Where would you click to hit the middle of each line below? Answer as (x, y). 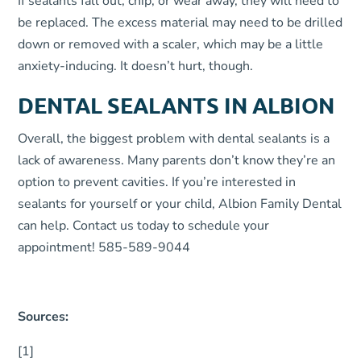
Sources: (44, 317)
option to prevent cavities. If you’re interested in (157, 182)
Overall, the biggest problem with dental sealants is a (174, 139)
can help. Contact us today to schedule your (144, 226)
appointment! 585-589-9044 (104, 247)
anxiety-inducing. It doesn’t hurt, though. (136, 66)
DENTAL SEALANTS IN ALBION (176, 105)
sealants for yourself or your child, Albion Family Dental (180, 204)
